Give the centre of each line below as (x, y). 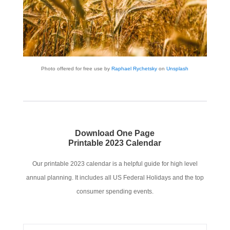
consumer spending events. (115, 192)
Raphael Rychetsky (135, 69)
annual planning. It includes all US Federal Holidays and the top (115, 178)
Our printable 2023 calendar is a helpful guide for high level (115, 164)
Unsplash (178, 69)
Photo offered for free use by (76, 69)
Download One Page (115, 133)
